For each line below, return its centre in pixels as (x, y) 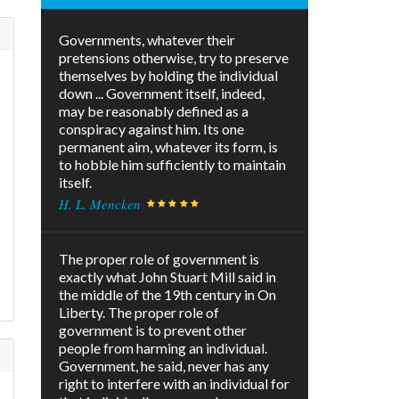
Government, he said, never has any (164, 366)
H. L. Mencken (100, 204)
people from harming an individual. (163, 348)
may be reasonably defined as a (154, 111)
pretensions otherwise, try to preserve (174, 58)
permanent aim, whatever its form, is (168, 147)
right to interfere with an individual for (174, 384)
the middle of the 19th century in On (167, 295)
